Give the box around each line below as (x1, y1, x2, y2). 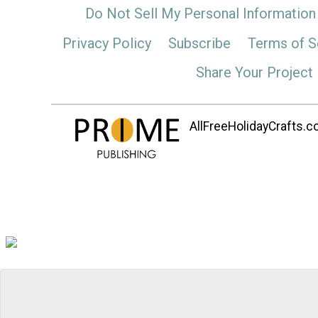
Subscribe (168, 34, 231, 52)
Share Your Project (195, 64, 313, 82)
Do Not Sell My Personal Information (85, 5, 316, 23)
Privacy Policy (62, 34, 151, 52)
